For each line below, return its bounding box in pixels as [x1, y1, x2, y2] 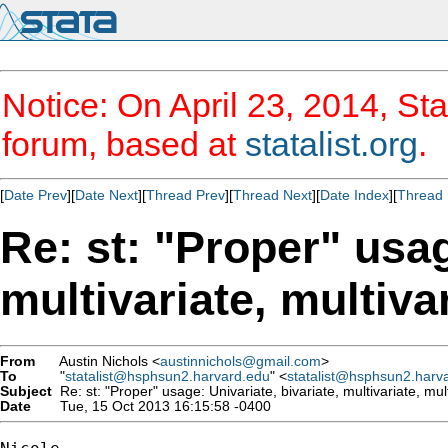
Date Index [320, 187, 389, 203]
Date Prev [4, 187, 67, 203]
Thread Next [233, 187, 312, 203]
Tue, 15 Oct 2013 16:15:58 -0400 [52, 398, 271, 414]
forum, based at [2, 125, 245, 163]
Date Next [75, 187, 138, 203]
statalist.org [245, 125, 418, 163]
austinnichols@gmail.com [160, 353, 321, 369]
